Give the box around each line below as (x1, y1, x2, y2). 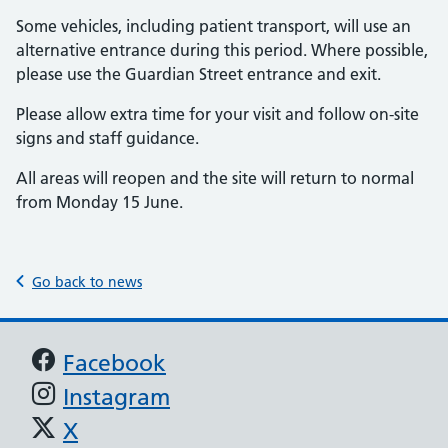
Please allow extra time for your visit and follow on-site (16, 104, 419, 124)
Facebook (63, 348, 166, 377)
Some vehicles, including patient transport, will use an (16, 16, 411, 36)
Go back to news (32, 273, 142, 291)
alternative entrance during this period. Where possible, (16, 40, 428, 60)
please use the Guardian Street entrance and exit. (16, 64, 381, 84)
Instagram (63, 382, 170, 411)
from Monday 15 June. (16, 192, 183, 212)
